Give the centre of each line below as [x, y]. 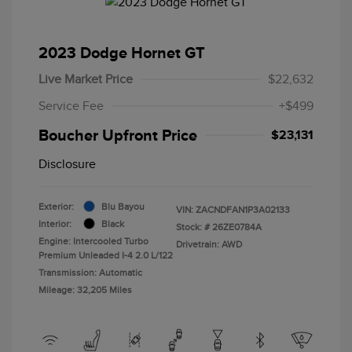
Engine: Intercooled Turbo [93, 241]
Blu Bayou [123, 206]
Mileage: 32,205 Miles [85, 290]
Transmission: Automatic [90, 272]
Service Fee [71, 106]
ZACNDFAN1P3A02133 [243, 209]
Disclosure [67, 164]
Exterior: [56, 206]
